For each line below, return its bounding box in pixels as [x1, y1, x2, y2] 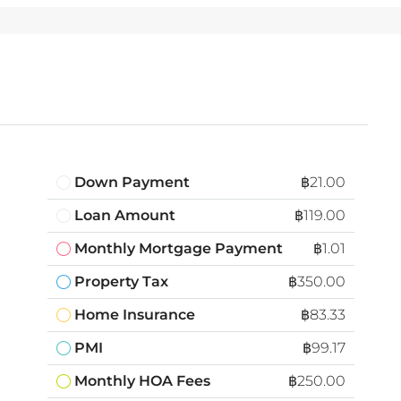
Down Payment [74, 173, 190, 191]
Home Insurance [74, 305, 195, 323]
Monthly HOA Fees [74, 371, 210, 389]
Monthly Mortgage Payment [74, 239, 283, 257]
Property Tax [74, 272, 168, 290]
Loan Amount [74, 206, 175, 224]
